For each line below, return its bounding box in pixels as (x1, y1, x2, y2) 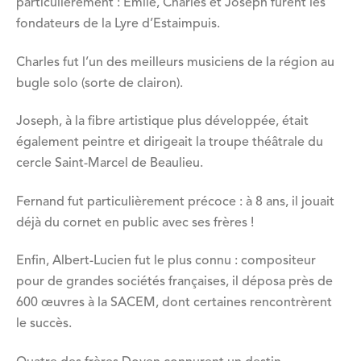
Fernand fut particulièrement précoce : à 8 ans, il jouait (16, 195, 334, 209)
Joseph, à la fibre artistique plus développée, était (16, 115, 309, 129)
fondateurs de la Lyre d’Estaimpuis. (16, 18, 220, 31)
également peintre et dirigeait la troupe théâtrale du (16, 136, 323, 150)
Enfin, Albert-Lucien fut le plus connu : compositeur (16, 255, 316, 268)
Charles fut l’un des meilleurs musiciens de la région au (16, 56, 334, 69)
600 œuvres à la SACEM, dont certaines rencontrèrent (16, 297, 332, 310)
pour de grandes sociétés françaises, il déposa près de (16, 276, 333, 289)
